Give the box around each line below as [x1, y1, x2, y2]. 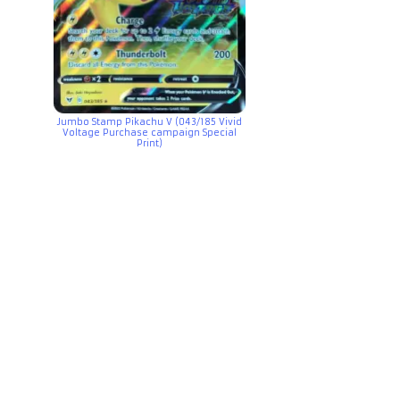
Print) [137, 137, 163, 150]
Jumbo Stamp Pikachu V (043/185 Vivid [57, 116, 243, 129]
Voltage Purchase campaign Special [62, 127, 237, 139]
